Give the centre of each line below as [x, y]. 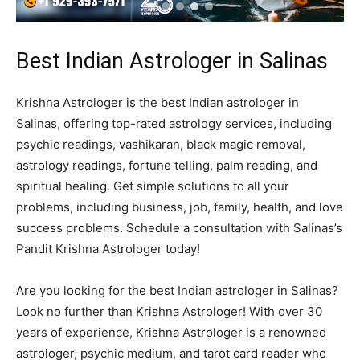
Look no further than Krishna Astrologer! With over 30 [169, 312]
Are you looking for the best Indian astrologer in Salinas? [177, 291]
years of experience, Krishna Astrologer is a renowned [171, 333]
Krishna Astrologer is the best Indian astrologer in [157, 103]
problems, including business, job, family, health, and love [180, 207]
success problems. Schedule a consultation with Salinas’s [179, 228]
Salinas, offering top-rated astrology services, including [174, 124]
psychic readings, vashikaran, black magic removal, [161, 145]
